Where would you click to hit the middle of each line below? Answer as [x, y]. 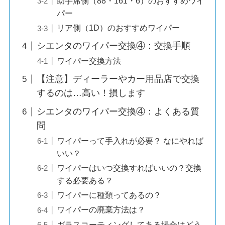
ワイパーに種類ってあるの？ [109, 195]
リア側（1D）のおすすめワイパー [118, 28]
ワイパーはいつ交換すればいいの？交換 [129, 168]
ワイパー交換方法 [89, 61]
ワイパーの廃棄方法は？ [101, 210]
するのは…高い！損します [91, 93]
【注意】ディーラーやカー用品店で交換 [118, 79]
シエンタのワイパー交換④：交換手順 [113, 46]
